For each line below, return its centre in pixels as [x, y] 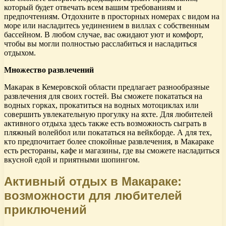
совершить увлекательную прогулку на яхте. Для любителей [108, 114]
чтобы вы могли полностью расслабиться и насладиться [100, 44]
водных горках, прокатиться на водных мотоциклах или [101, 105]
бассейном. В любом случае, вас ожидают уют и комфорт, [104, 35]
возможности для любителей [93, 195]
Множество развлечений [49, 70]
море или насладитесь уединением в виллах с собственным [107, 25]
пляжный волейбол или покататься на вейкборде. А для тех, [108, 132]
